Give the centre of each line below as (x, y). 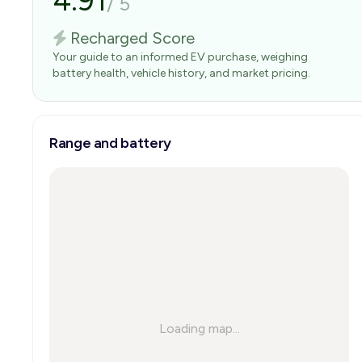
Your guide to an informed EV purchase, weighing (180, 57)
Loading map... (199, 328)
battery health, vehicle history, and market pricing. (181, 73)
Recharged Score (132, 38)
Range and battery (110, 143)
